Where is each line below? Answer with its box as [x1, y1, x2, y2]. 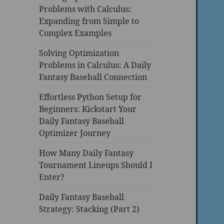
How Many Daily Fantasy [39, 147, 134, 158]
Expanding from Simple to [39, 15, 139, 26]
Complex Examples [39, 27, 112, 38]
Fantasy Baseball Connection [39, 71, 147, 82]
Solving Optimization [39, 47, 119, 58]
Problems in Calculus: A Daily [39, 59, 151, 70]
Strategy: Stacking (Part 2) [39, 203, 140, 214]
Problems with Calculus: [39, 3, 132, 14]
